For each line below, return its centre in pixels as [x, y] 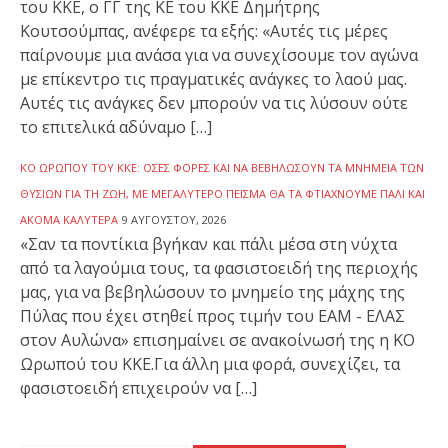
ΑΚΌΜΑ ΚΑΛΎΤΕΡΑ [69, 219]
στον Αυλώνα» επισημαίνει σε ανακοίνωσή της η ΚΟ [217, 339]
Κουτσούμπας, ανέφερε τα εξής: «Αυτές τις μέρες [204, 30]
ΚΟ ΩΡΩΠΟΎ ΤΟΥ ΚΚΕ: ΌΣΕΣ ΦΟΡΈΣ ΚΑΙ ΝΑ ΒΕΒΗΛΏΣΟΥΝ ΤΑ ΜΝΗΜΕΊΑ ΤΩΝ [222, 167]
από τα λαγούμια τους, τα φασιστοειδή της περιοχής [219, 267]
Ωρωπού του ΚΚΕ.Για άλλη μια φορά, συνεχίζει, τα [210, 363]
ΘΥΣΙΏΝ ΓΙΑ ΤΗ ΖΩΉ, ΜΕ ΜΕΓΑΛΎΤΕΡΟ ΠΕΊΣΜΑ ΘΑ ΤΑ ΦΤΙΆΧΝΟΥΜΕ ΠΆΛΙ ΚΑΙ [222, 193]
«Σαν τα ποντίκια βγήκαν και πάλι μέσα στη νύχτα [208, 243]
